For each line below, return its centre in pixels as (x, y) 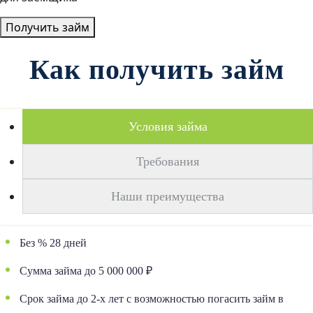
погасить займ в (244, 299)
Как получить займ (156, 70)
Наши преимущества (168, 197)
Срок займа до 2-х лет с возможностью (112, 299)
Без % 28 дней (53, 243)
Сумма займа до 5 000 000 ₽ (86, 271)
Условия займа (168, 127)
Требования (168, 162)
